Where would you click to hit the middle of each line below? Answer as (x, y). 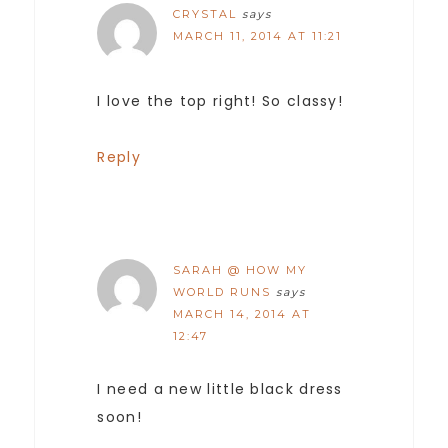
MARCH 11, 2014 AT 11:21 (258, 36)
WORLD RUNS (222, 292)
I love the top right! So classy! (220, 101)
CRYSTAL (205, 14)
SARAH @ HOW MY (240, 270)
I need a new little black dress (220, 389)
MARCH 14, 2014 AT (242, 314)
